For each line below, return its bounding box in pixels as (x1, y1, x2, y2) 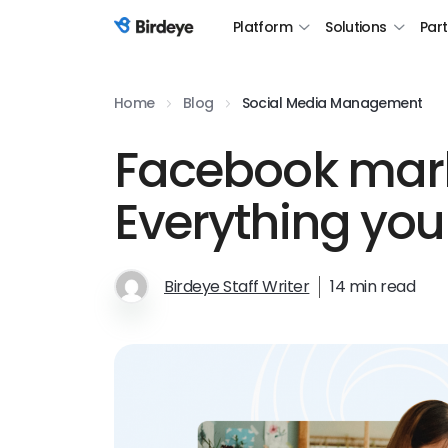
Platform (233, 17, 292, 37)
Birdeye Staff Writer (164, 274, 310, 298)
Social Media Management (241, 93, 423, 113)
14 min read (330, 274, 416, 298)
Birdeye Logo (113, 26, 213, 50)
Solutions (325, 17, 387, 37)
